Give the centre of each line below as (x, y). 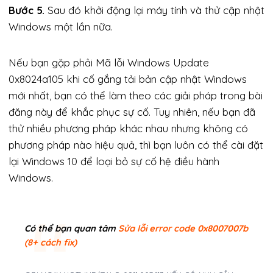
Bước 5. (27, 10)
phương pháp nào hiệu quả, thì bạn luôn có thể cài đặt (136, 144)
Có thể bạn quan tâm (70, 228)
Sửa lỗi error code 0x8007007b (183, 228)
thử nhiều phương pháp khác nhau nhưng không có (128, 128)
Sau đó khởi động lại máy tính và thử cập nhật (154, 10)
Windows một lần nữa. (61, 26)
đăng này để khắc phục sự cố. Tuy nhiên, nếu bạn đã (132, 112)
